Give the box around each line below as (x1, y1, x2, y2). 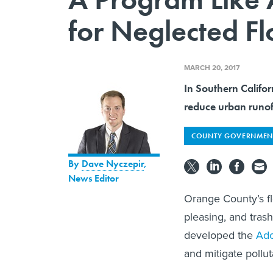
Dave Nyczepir (82, 157, 144, 170)
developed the (184, 227, 256, 243)
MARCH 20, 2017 (184, 62, 240, 73)
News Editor (68, 171, 119, 185)
